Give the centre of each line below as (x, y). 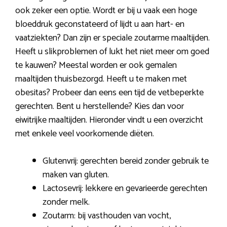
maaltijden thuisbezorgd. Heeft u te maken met (101, 79)
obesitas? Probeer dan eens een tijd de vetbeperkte (109, 93)
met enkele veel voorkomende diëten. (85, 134)
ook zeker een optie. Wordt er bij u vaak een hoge (106, 11)
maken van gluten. (76, 175)
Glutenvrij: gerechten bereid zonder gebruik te (126, 161)
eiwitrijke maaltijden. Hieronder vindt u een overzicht (109, 120)
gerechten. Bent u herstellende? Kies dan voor (100, 107)
